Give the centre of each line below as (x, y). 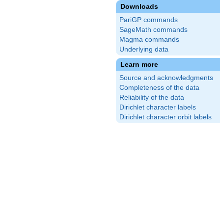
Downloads (139, 6)
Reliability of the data (152, 97)
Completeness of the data (159, 88)
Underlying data (144, 49)
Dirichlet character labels (158, 107)
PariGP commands (149, 20)
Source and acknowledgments (166, 78)
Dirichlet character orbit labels (165, 117)
